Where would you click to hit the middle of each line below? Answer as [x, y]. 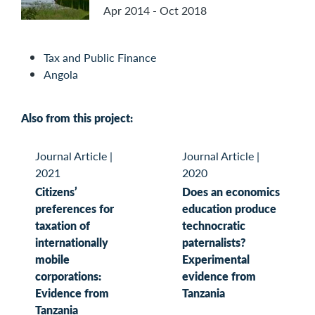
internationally [72, 243]
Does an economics [231, 192]
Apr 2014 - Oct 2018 [155, 11]
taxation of [63, 226]
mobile [52, 259]
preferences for [75, 209]
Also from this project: [77, 118]
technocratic [214, 226]
